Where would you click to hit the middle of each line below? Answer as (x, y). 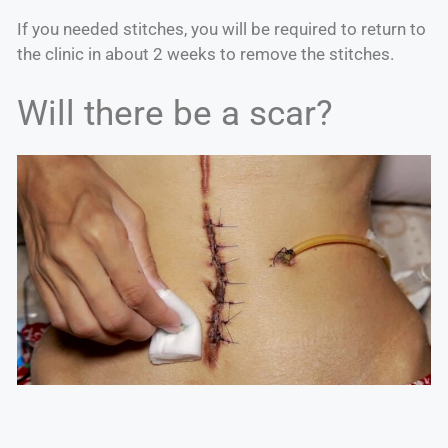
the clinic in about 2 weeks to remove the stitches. (205, 54)
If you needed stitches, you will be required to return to (221, 29)
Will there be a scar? (175, 113)
